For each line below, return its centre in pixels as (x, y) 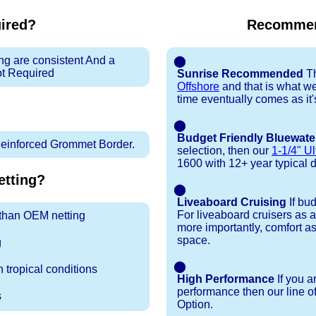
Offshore (198, 87)
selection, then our (224, 151)
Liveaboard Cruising (232, 202)
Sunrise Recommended (240, 74)
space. (194, 241)
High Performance (226, 279)
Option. (195, 305)
